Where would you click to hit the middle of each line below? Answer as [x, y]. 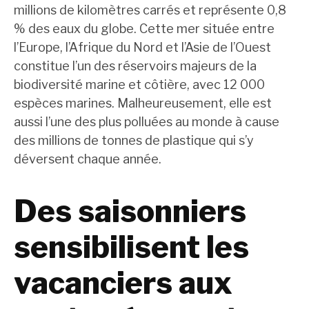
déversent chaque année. [88, 159]
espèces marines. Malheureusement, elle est [143, 103]
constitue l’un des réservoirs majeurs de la [135, 66]
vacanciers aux [123, 283]
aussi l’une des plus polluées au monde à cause [147, 122]
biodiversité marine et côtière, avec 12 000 [139, 85]
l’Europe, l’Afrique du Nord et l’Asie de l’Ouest [142, 48]
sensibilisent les [131, 247]
